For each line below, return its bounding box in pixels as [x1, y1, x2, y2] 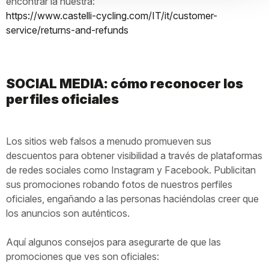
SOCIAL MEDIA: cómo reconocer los [6, 76, 243, 91]
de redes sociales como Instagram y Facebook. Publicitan [6, 164, 256, 176]
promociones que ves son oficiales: [6, 250, 159, 262]
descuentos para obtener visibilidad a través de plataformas [6, 150, 262, 162]
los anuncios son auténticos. [6, 207, 130, 219]
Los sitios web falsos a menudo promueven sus [6, 135, 211, 147]
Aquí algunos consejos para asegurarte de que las [6, 236, 221, 248]
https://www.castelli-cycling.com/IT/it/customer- [6, 10, 217, 22]
